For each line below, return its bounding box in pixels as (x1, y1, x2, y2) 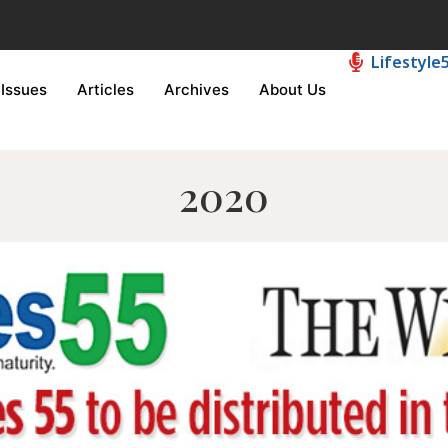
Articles (77, 80, 134, 99)
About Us (259, 80, 326, 99)
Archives (164, 80, 229, 99)
